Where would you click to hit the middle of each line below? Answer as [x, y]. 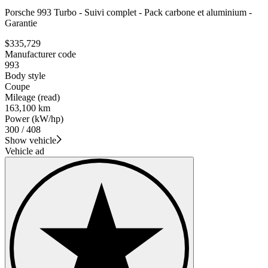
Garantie [21, 23]
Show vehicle [31, 140]
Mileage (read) [32, 97]
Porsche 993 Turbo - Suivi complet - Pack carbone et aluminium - [128, 12]
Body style [25, 75]
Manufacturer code [40, 54]
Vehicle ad [25, 151]
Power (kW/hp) [34, 118]
